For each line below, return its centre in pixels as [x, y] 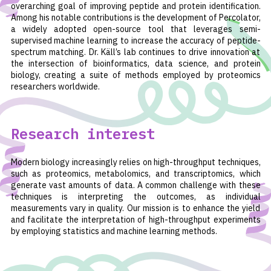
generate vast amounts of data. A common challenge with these [135, 185]
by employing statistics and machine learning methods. [114, 231]
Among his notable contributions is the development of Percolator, [135, 18]
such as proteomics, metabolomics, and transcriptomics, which [135, 174]
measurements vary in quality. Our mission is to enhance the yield [135, 208]
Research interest [83, 134]
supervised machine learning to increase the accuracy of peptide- [135, 41]
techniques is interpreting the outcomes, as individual [135, 197]
